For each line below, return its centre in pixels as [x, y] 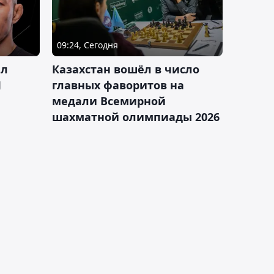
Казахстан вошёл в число [126, 69]
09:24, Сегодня [87, 45]
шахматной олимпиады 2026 [136, 117]
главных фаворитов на [118, 85]
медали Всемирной [109, 101]
